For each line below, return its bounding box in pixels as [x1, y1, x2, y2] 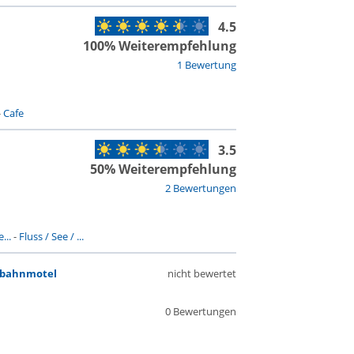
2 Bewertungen [164, 181, 236, 195]
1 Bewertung [176, 58, 236, 72]
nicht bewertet [167, 266, 236, 281]
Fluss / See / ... [18, 229, 84, 243]
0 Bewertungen [164, 304, 236, 318]
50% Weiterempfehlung [89, 160, 236, 178]
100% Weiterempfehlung [82, 37, 236, 55]
